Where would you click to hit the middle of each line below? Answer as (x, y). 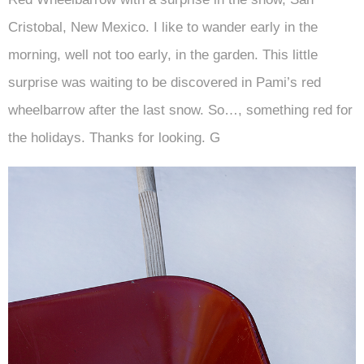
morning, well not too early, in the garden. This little (163, 55)
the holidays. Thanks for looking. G (114, 138)
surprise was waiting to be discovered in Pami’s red (165, 82)
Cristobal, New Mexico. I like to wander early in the (163, 27)
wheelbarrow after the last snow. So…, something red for (180, 110)
